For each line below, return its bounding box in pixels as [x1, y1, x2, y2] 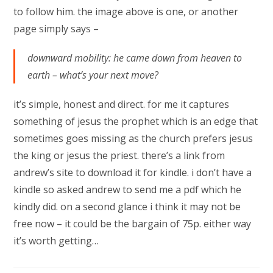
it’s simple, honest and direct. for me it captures [13, 97, 230, 111]
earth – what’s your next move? [27, 68, 159, 82]
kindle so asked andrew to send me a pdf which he [13, 183, 242, 196]
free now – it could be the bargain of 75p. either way [13, 217, 252, 230]
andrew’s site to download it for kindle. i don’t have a [13, 166, 252, 179]
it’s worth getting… [13, 234, 99, 247]
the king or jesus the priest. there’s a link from [13, 149, 225, 162]
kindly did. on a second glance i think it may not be [13, 200, 241, 213]
